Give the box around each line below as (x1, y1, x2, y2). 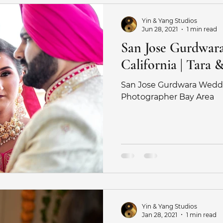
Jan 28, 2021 (142, 211, 177, 219)
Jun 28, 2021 (142, 25, 178, 33)
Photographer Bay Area (121, 92, 214, 102)
